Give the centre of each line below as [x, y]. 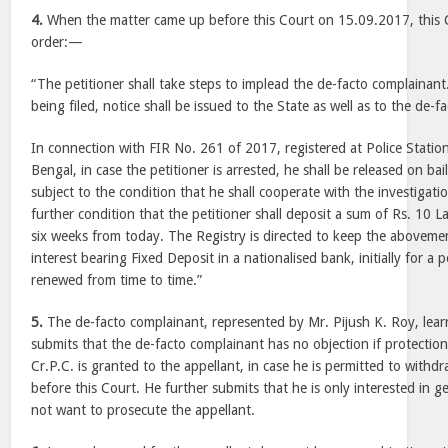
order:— [57, 42]
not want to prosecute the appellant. [143, 410]
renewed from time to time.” [117, 280]
